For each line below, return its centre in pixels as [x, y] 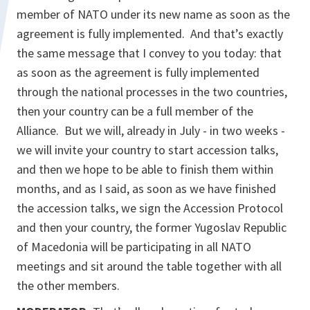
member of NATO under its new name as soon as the [153, 15]
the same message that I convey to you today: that [149, 53]
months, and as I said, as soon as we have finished [146, 189]
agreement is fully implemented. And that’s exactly [150, 34]
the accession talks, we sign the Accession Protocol [150, 208]
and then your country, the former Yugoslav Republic [152, 228]
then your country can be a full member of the [135, 111]
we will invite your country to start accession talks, [147, 150]
